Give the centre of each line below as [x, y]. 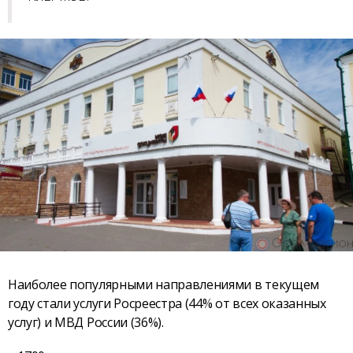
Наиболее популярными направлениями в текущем [163, 284]
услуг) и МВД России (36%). [86, 322]
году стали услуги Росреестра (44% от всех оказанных [167, 303]
